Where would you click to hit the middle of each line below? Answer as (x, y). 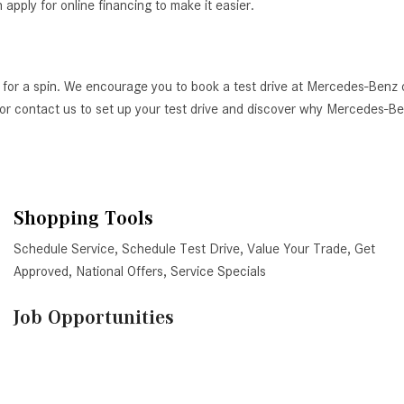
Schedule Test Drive (180, 249)
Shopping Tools (83, 218)
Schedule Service (64, 249)
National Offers (119, 272)
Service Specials (218, 272)
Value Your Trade (297, 249)
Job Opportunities (93, 317)
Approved (41, 272)
